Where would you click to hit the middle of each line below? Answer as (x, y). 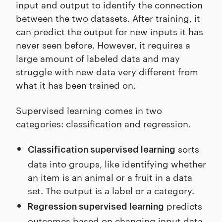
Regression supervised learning (96, 207)
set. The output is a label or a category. (112, 190)
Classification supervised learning (102, 150)
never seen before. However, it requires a (103, 45)
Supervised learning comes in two (89, 110)
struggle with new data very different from (107, 71)
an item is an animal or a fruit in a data (110, 177)
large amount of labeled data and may (98, 58)
